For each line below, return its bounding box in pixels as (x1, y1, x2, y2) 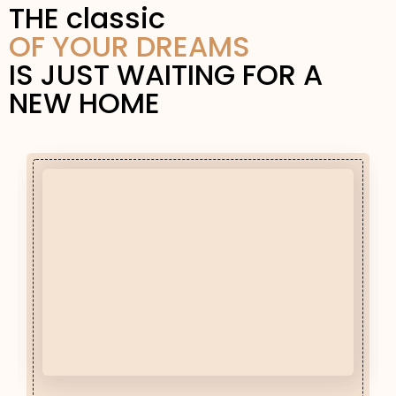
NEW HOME (9, 83, 160, 124)
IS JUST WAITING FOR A (9, 55, 323, 95)
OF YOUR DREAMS (9, 27, 250, 67)
